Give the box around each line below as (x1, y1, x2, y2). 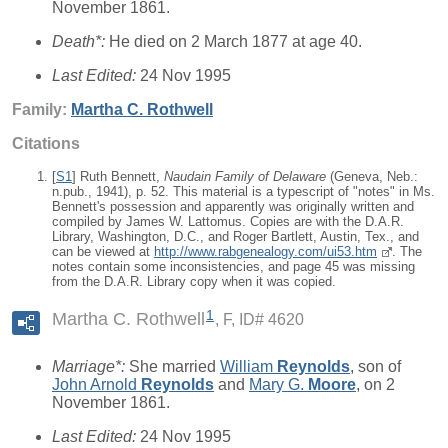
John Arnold (52, 376, 141, 393)
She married (129, 358, 220, 375)
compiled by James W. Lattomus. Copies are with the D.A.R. (52, 213, 404, 229)
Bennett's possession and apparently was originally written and (52, 198, 414, 214)
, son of (350, 358, 401, 375)
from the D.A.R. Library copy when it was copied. (52, 273, 336, 289)
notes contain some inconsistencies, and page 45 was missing (52, 258, 415, 274)
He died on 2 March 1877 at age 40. (109, 32, 362, 50)
